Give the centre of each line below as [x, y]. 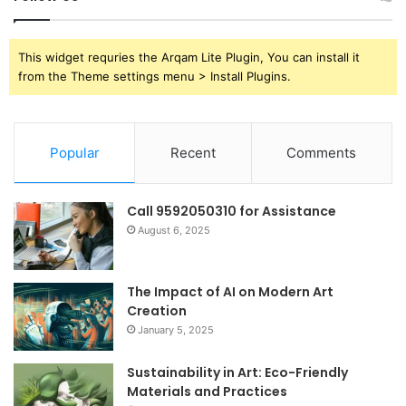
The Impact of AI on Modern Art [230, 292]
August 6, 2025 [174, 231]
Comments [322, 153]
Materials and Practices [207, 392]
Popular [74, 153]
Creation [157, 311]
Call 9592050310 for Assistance [232, 212]
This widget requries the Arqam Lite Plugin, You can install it [189, 58]
